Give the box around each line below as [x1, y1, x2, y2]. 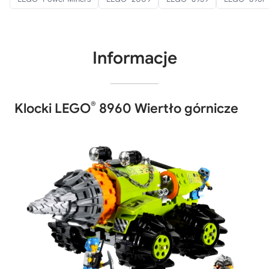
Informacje [92, 47, 177, 68]
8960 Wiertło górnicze [96, 100, 238, 116]
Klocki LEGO [14, 100, 91, 116]
